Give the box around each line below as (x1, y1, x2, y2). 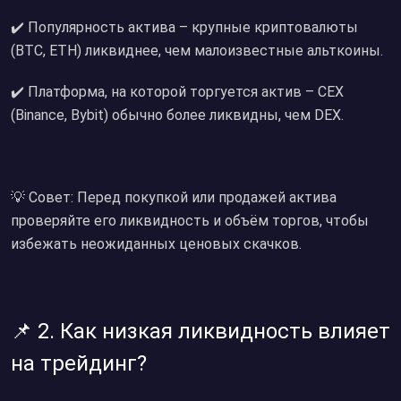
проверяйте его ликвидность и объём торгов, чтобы (11, 212, 369, 229)
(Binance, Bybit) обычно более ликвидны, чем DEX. (11, 107, 344, 124)
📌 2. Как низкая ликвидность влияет (11, 319, 390, 344)
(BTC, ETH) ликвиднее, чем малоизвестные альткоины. (11, 42, 383, 59)
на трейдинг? (11, 351, 147, 376)
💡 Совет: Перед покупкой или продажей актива (11, 189, 337, 206)
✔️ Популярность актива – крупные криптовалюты (11, 19, 358, 36)
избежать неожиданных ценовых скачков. (11, 235, 302, 252)
